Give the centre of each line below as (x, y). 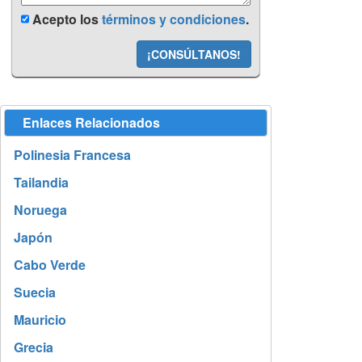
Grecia (34, 347)
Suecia (35, 292)
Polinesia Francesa (72, 155)
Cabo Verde (50, 265)
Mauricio (40, 320)
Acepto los (65, 19)
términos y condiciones (174, 19)
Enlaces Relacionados (91, 122)
